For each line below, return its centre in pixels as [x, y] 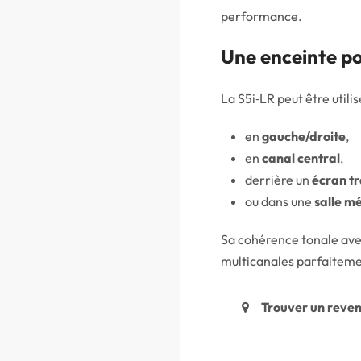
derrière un [278, 180]
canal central [301, 158]
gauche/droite [304, 136]
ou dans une [280, 201]
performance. [261, 16]
